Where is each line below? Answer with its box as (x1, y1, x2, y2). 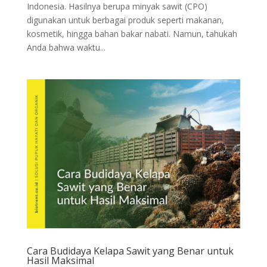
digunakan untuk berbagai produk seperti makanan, (26, 14, 224, 26)
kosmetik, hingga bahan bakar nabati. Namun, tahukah (26, 27, 237, 39)
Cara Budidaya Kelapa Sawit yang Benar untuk (26, 244, 234, 257)
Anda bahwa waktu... (26, 41, 105, 53)
